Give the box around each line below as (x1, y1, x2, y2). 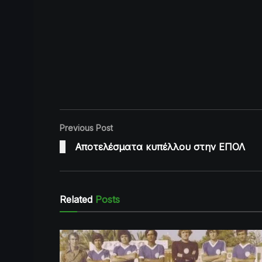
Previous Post (60, 123, 113, 133)
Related (60, 194, 92, 206)
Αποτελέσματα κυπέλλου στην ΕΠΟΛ (75, 141, 245, 153)
